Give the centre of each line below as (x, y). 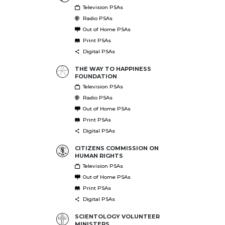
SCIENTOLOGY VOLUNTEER (117, 216)
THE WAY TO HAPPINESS (113, 69)
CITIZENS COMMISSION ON (117, 148)
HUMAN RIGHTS (99, 155)
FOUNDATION (96, 76)
